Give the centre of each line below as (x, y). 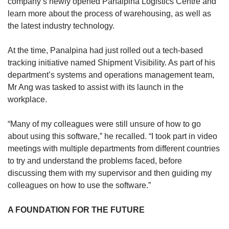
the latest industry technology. (61, 26)
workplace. (27, 100)
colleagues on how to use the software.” (79, 186)
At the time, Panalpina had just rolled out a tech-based (105, 51)
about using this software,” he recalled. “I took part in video (112, 136)
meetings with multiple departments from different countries (114, 149)
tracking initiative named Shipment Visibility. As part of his (111, 63)
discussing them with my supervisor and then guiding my (110, 173)
